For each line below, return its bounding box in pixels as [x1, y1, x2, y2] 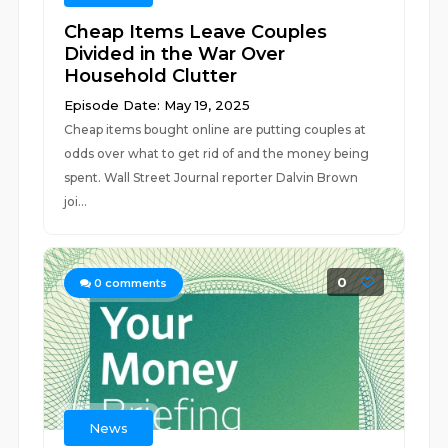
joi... [64, 194, 88, 209]
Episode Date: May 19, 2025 [64, 97, 251, 113]
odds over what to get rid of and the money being [64, 146, 370, 161]
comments [102, 276, 168, 290]
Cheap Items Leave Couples [64, 21, 328, 43]
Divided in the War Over [64, 43, 286, 65]
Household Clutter [64, 65, 238, 87]
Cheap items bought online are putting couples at [64, 122, 367, 137]
